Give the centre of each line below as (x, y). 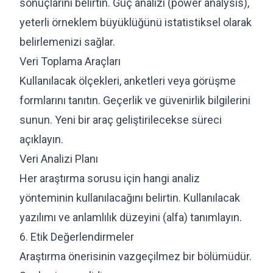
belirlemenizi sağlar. (67, 41)
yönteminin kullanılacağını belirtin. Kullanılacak (130, 197)
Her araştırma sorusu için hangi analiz (110, 178)
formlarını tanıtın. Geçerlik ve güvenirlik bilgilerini (135, 100)
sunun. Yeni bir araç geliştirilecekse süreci (121, 119)
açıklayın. (41, 139)
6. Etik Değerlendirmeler (77, 236)
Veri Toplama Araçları (70, 61)
